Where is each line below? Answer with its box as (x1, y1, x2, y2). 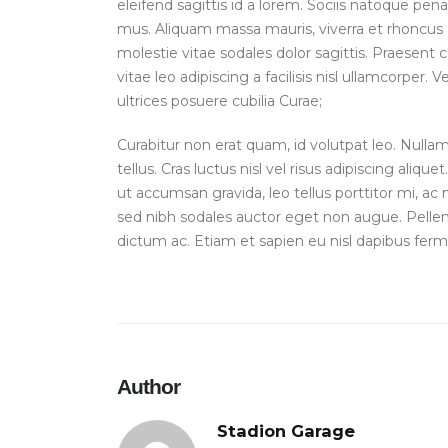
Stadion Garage (217, 421, 355, 442)
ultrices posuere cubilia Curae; (117, 92, 322, 111)
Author (117, 375, 180, 399)
